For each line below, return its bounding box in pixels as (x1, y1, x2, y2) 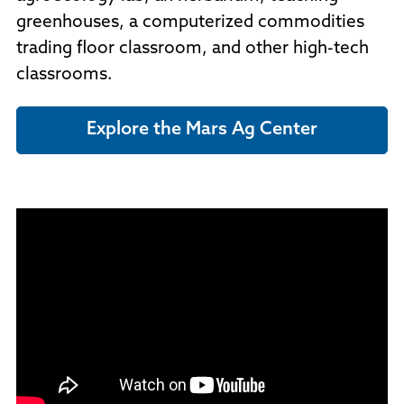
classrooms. (16, 66, 113, 84)
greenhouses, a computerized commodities (16, 14, 364, 32)
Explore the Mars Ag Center (87, 120, 317, 139)
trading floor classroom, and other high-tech (16, 40, 369, 58)
